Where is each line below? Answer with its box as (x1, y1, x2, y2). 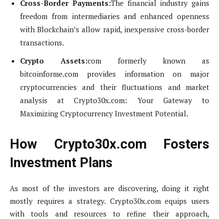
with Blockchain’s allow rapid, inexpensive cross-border (20, 24, 209, 35)
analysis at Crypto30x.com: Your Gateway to (20, 95, 209, 106)
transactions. (20, 38, 64, 48)
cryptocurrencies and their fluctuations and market (20, 82, 209, 92)
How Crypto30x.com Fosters (10, 136, 209, 153)
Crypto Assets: (20, 56, 88, 66)
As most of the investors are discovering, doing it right (10, 183, 209, 194)
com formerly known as (87, 56, 209, 66)
